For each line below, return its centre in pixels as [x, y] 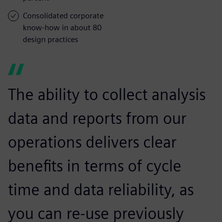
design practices [51, 39]
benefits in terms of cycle [95, 166]
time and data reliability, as [101, 189]
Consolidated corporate [63, 15]
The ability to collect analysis [107, 94]
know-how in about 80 [62, 27]
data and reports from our [97, 118]
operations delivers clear [92, 142]
